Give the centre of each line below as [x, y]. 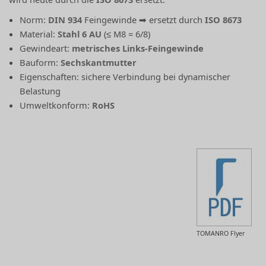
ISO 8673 [224, 20]
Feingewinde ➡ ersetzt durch [144, 20]
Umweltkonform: [56, 105]
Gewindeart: [46, 48]
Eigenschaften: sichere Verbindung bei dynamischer [125, 77]
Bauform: [40, 63]
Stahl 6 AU [80, 34]
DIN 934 [65, 20]
